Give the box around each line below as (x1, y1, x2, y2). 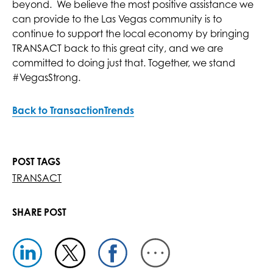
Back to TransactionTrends (12, 104, 134, 117)
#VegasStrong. (12, 71, 80, 84)
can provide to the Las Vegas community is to (12, 13, 222, 26)
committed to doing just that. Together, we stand (12, 57, 235, 69)
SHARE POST (12, 206, 66, 219)
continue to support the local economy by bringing (12, 27, 249, 40)
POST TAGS (12, 155, 60, 168)
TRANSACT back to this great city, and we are (12, 42, 223, 55)
